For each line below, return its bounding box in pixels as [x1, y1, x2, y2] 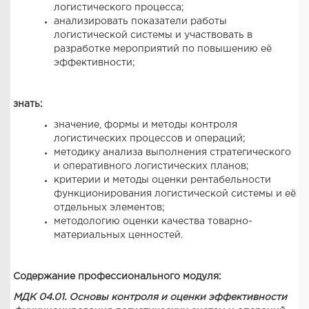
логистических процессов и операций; [53, 134, 246, 143]
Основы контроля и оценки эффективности [69, 292, 288, 301]
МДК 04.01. [13, 292, 67, 301]
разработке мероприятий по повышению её [53, 44, 272, 53]
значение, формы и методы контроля [53, 120, 237, 129]
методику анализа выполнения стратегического [53, 148, 291, 157]
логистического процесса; [53, 3, 184, 12]
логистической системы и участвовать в [53, 30, 252, 39]
